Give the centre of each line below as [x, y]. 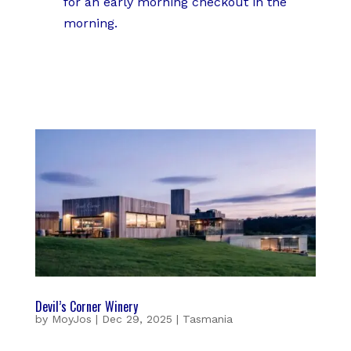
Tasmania [207, 318]
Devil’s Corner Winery [86, 306]
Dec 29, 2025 [137, 318]
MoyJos [71, 318]
